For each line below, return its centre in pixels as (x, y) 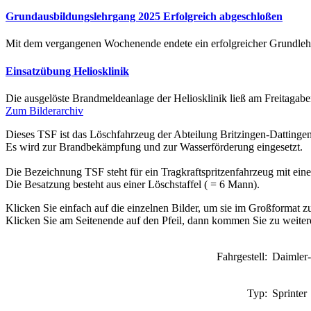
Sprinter (289, 293)
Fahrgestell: (243, 257)
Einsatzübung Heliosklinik (67, 71)
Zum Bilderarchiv (44, 111)
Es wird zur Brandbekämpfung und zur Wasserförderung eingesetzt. (154, 147)
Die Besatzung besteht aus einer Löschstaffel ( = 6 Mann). (133, 184)
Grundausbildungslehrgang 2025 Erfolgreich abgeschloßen (144, 17)
